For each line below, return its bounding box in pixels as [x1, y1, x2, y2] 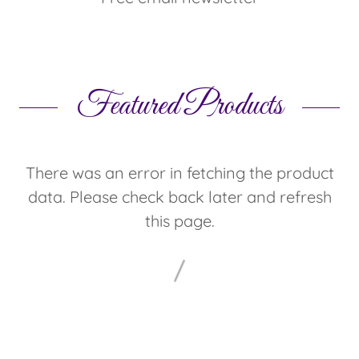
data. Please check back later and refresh [27, 186, 332, 207]
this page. [144, 210, 215, 231]
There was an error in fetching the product [25, 162, 334, 183]
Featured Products [76, 85, 283, 127]
